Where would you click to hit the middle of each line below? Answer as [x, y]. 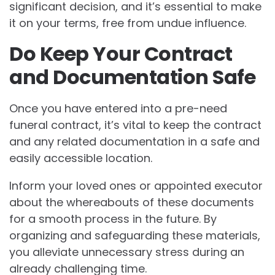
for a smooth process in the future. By [113, 219]
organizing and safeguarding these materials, [135, 235]
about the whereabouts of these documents [132, 202]
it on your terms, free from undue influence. [128, 23]
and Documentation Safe [132, 77]
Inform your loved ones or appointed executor [136, 185]
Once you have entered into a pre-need [118, 108]
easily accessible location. [81, 158]
